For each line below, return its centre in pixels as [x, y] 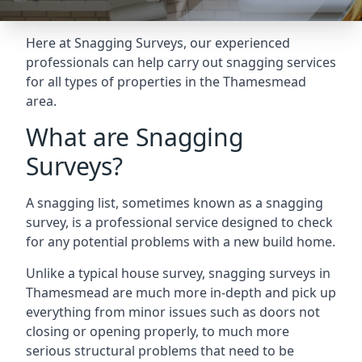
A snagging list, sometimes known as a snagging [175, 203]
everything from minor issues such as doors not [173, 312]
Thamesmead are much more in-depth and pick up [181, 293]
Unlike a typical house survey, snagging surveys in [178, 273]
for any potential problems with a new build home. [181, 242]
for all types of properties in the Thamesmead [166, 82]
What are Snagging [135, 137]
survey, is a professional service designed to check [179, 222]
